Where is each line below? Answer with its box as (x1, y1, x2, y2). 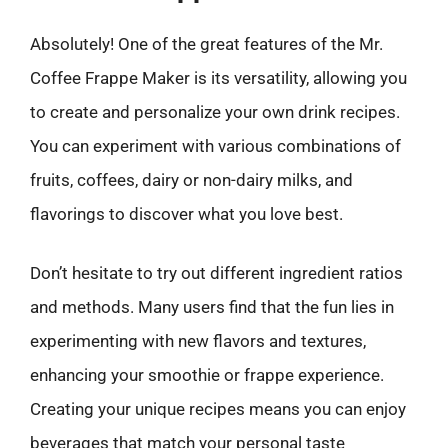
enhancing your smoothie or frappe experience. (30, 365, 384, 385)
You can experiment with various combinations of (30, 135, 401, 156)
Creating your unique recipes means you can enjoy (30, 399, 406, 419)
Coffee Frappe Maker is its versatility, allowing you (30, 67, 407, 88)
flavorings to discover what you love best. (30, 203, 343, 224)
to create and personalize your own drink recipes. (30, 101, 400, 122)
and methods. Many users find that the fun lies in (30, 297, 394, 317)
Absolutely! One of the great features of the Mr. (30, 33, 383, 54)
